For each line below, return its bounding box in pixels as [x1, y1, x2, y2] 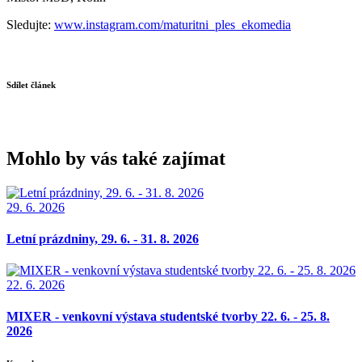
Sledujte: [6, 17, 54, 32]
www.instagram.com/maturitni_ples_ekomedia [54, 17, 291, 32]
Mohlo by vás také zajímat [6, 147, 225, 169]
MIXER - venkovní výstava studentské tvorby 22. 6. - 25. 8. [6, 309, 330, 324]
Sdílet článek [6, 79, 56, 90]
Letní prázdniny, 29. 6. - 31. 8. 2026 [6, 231, 199, 246]
